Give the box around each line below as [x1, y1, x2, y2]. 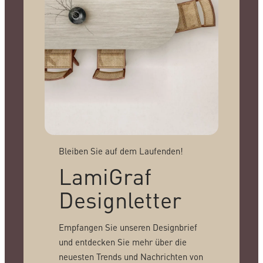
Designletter [58, 184, 181, 214]
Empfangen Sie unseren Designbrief [58, 221, 197, 233]
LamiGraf [58, 161, 151, 190]
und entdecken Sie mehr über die [58, 235, 187, 248]
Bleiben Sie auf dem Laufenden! [58, 144, 183, 157]
